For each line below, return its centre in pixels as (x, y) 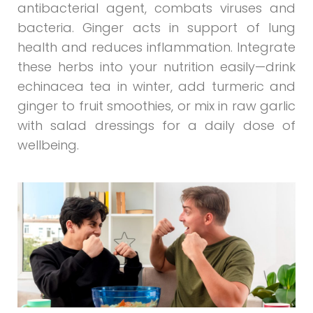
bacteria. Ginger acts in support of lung (156, 28)
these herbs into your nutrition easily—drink (156, 67)
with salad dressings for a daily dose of (156, 126)
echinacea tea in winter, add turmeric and (156, 87)
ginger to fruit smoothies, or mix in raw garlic (156, 106)
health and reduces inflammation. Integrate (156, 48)
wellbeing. (48, 145)
